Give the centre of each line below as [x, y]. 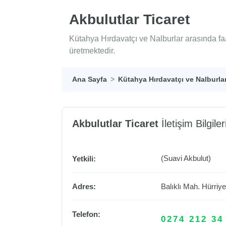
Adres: [84, 186]
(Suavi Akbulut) [186, 158]
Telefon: [86, 214]
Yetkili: [84, 159]
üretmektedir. [92, 51]
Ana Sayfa [90, 79]
